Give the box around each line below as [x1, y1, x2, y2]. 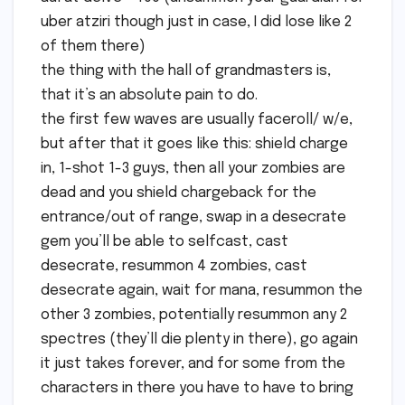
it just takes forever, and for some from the [41, 356, 345, 372]
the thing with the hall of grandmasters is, [41, 63, 331, 80]
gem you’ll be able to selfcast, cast [41, 234, 288, 250]
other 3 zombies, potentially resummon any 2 [41, 307, 347, 324]
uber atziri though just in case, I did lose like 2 [41, 14, 352, 31]
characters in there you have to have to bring [41, 381, 353, 397]
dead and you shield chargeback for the [41, 185, 316, 202]
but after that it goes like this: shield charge [41, 137, 348, 153]
